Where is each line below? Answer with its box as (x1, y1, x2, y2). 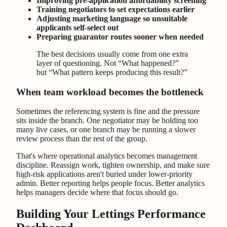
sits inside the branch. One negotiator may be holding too (16, 116, 198, 125)
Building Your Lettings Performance (16, 207, 206, 221)
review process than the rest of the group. (16, 134, 147, 143)
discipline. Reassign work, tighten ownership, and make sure (16, 161, 210, 170)
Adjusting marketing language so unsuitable (36, 14, 187, 23)
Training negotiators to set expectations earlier (36, 5, 195, 14)
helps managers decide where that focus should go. (16, 188, 178, 197)
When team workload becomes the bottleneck (16, 86, 204, 97)
